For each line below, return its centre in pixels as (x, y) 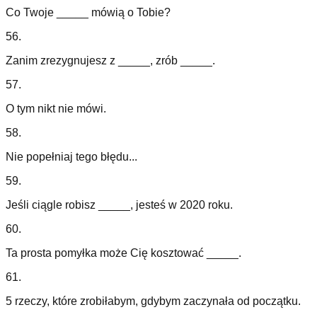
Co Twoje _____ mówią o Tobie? (88, 13)
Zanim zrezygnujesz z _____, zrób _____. (110, 61)
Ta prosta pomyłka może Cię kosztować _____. (123, 253)
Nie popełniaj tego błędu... (71, 157)
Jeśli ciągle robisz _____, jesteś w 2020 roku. (119, 205)
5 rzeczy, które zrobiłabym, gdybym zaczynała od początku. (153, 301)
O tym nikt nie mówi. (56, 109)
